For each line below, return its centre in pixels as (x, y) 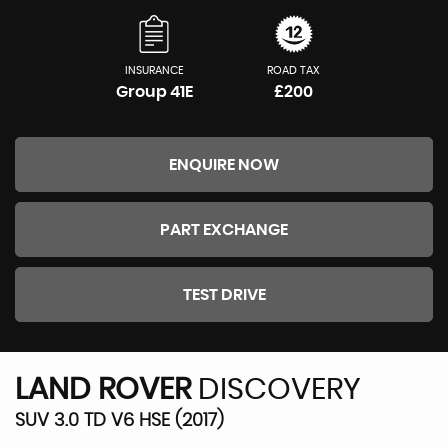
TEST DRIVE (224, 295)
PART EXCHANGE (224, 230)
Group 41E (154, 92)
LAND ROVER (103, 390)
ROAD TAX (294, 71)
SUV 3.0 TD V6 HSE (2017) (119, 421)
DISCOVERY (276, 390)
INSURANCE (154, 71)
